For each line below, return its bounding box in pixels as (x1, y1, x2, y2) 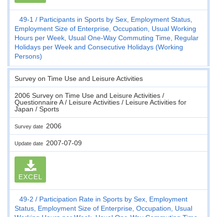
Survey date (15, 123, 46, 129)
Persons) (15, 52, 42, 60)
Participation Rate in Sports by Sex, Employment (39, 195, 187, 203)
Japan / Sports (15, 105, 59, 113)
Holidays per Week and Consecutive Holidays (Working (15, 43, 183, 51)
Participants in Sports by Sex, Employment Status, (39, 15, 192, 23)
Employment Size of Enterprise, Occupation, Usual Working (15, 24, 196, 32)
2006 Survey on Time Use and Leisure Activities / (15, 91, 164, 99)
